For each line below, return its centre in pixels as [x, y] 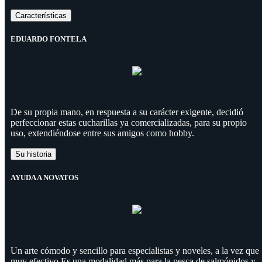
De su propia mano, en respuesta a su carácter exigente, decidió [127, 112]
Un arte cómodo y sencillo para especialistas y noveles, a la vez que [135, 251]
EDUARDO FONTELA [49, 39]
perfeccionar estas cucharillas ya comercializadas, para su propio [129, 122]
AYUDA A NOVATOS [44, 178]
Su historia [33, 154]
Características [41, 15]
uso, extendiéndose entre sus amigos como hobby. [102, 133]
